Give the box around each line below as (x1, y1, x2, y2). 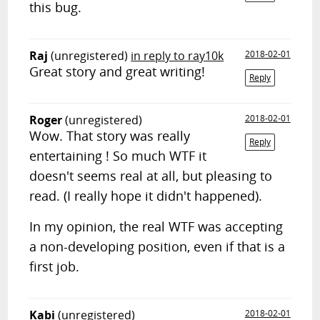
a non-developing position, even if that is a (29, 238, 286, 255)
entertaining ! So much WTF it (29, 147, 207, 164)
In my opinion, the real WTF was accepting (29, 218, 284, 235)
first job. (29, 258, 80, 275)
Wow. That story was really (29, 127, 191, 144)
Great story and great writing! (29, 63, 206, 80)
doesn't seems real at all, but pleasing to (29, 167, 273, 184)
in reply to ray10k (131, 48, 224, 64)
